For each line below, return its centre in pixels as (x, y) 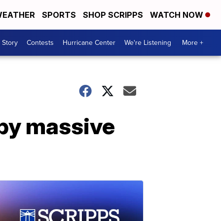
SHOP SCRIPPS (113, 15)
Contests (40, 43)
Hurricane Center (89, 43)
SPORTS (59, 15)
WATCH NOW (178, 15)
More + (193, 43)
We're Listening (148, 43)
